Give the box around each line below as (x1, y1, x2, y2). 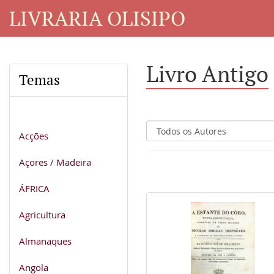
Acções (19, 129, 48, 142)
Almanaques (19, 234, 72, 247)
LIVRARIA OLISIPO (9, 4, 185, 31)
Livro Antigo (146, 59, 268, 88)
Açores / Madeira (19, 155, 91, 168)
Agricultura (19, 208, 65, 221)
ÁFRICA (19, 182, 50, 194)
